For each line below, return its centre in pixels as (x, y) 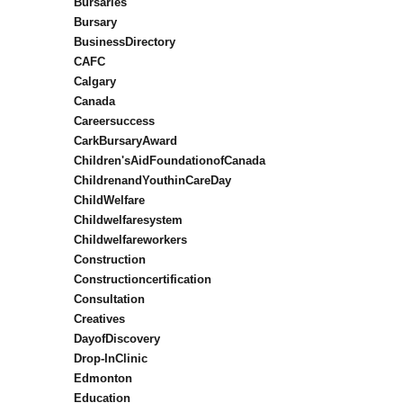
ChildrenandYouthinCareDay (152, 181)
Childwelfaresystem (128, 220)
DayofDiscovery (116, 339)
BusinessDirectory (124, 42)
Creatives (99, 319)
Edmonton (103, 379)
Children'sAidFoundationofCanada (169, 161)
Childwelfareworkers (130, 240)
